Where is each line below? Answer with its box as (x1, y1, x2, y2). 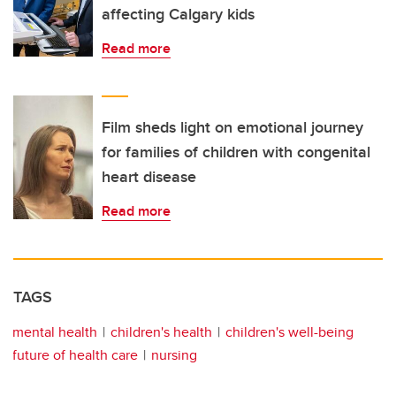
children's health (110, 322, 212, 343)
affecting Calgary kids (102, 3, 255, 27)
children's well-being (225, 322, 354, 343)
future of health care (12, 345, 138, 366)
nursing (151, 345, 197, 366)
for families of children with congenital (102, 141, 370, 164)
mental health (12, 322, 97, 343)
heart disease (102, 165, 196, 189)
